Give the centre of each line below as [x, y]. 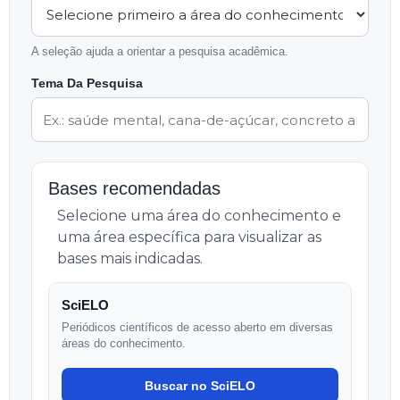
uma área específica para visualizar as [189, 237]
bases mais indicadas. [130, 258]
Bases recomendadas [134, 188]
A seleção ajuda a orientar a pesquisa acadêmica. [160, 51]
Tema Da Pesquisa [87, 83]
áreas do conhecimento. [124, 343]
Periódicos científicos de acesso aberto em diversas [197, 327]
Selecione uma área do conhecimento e [199, 216]
